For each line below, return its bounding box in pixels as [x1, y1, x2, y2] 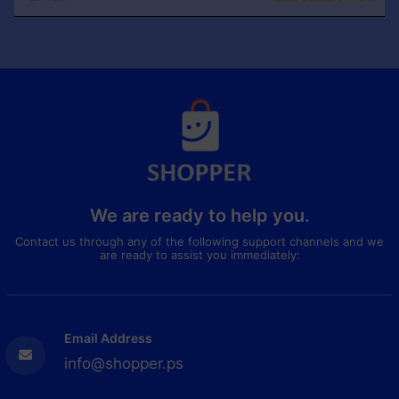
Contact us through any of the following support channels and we [15, 233, 384, 248]
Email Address [64, 330, 153, 346]
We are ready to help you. [89, 204, 310, 226]
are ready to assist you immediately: [99, 247, 300, 262]
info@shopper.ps [64, 354, 184, 372]
